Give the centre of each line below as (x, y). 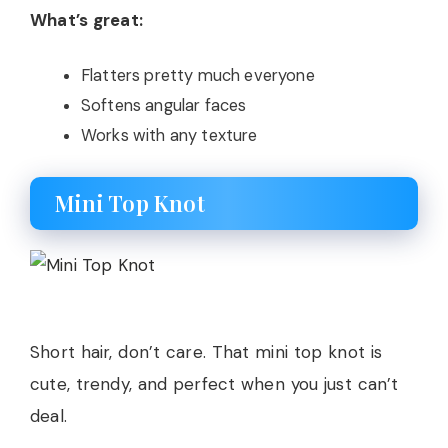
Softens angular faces (164, 105)
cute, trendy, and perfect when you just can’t (214, 383)
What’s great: (86, 19)
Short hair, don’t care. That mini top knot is (206, 351)
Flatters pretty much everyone (198, 75)
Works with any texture (169, 135)
